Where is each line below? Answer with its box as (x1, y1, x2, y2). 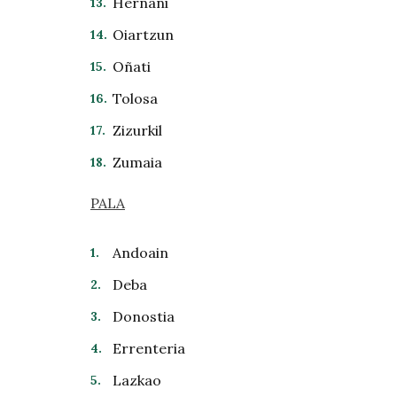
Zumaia (113, 153, 162, 171)
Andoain (113, 244, 168, 261)
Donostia (113, 307, 175, 325)
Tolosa (113, 90, 158, 107)
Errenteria (113, 339, 185, 357)
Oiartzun (113, 26, 174, 43)
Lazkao (113, 371, 161, 389)
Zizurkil (113, 121, 162, 139)
